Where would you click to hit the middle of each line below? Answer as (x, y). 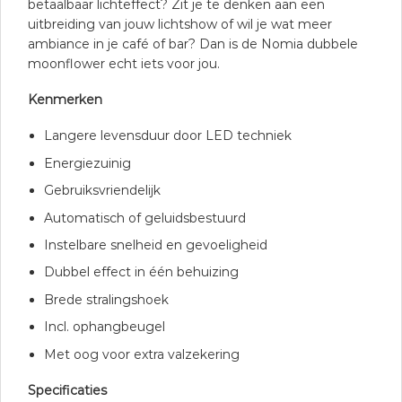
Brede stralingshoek (107, 299)
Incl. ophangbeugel (105, 327)
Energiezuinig (88, 163)
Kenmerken (65, 100)
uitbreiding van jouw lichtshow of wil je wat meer (180, 25)
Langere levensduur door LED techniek (168, 136)
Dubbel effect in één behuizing (142, 272)
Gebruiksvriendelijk (103, 191)
